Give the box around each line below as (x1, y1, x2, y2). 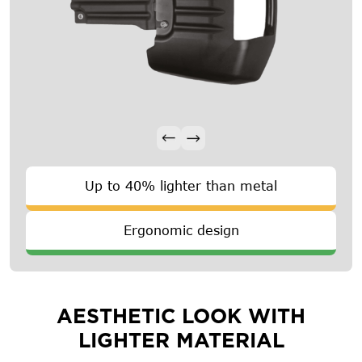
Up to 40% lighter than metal (85, 179, 277, 194)
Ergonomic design (123, 223, 239, 238)
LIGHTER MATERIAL (78, 328, 284, 353)
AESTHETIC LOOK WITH (57, 304, 305, 329)
